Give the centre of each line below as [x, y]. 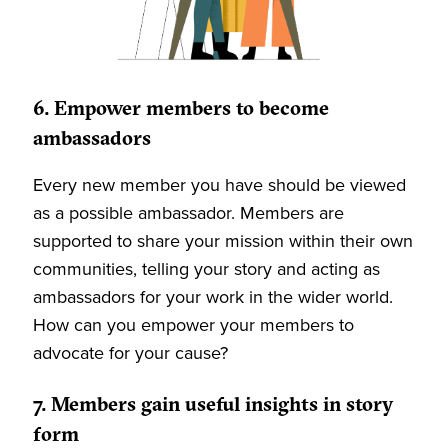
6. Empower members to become [181, 110]
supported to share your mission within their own [223, 241]
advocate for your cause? [130, 353]
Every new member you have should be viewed [219, 185]
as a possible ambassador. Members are [188, 213]
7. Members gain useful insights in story [213, 406]
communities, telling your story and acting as [206, 269]
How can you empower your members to [193, 325]
